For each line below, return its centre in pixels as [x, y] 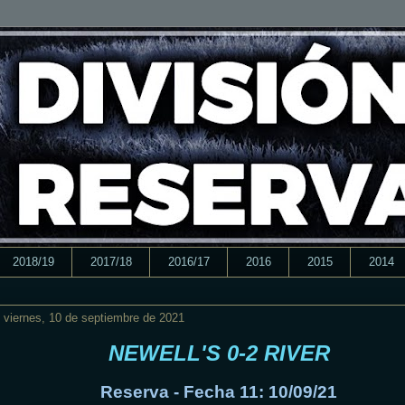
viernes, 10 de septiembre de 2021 [94, 318]
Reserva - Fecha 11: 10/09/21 [219, 391]
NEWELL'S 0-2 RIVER [219, 353]
